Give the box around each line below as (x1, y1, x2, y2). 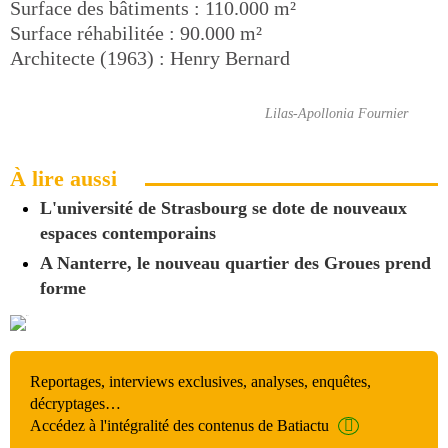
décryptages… (30, 395, 121, 412)
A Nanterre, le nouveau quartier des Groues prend (40, 252, 431, 273)
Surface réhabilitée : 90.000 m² (10, 21, 262, 44)
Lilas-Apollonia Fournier (265, 105, 408, 121)
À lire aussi (10, 165, 117, 191)
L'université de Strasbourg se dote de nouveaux (40, 197, 407, 218)
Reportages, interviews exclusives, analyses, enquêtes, (30, 373, 371, 390)
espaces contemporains (40, 222, 216, 243)
